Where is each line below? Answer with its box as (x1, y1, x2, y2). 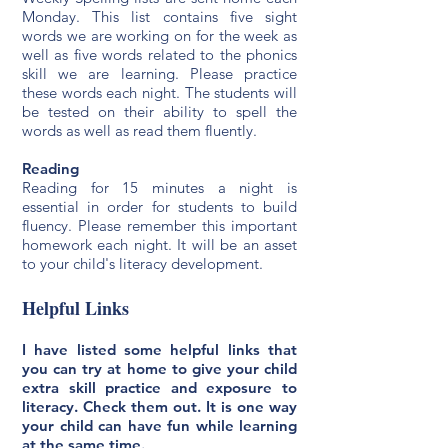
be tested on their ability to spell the (22, 102, 297, 121)
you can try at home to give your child (22, 359, 297, 378)
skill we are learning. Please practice (22, 64, 297, 83)
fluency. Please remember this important (22, 216, 297, 235)
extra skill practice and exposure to (22, 378, 297, 397)
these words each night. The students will (22, 83, 297, 102)
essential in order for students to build (22, 197, 297, 216)
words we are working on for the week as (22, 26, 297, 45)
